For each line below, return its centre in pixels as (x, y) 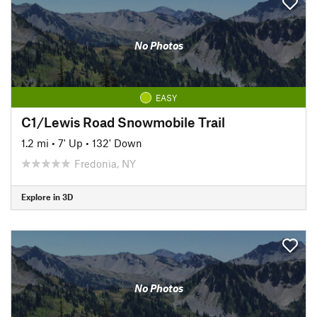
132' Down (117, 143)
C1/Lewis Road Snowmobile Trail (123, 122)
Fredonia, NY (105, 163)
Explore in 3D (47, 197)
